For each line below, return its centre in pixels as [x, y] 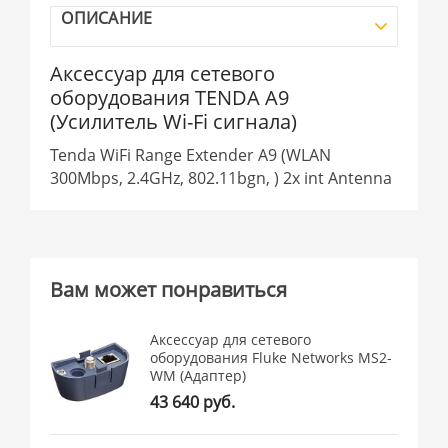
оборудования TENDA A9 [170, 97]
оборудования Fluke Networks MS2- [271, 357]
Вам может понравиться [169, 289]
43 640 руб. [193, 401]
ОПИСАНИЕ [107, 17]
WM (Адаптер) [198, 375]
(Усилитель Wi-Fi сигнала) [174, 121]
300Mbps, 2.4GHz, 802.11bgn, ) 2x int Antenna [221, 177]
